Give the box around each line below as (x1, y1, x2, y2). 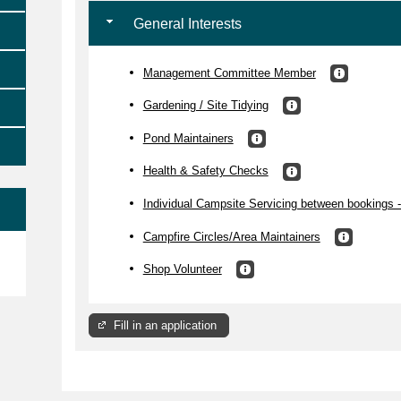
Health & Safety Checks (142, 164, 269, 177)
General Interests (129, 15, 242, 31)
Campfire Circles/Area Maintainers (142, 229, 320, 243)
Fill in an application (114, 318, 217, 332)
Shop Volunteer (142, 261, 222, 276)
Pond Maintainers (142, 131, 234, 145)
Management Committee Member (142, 65, 316, 80)
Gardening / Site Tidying (142, 98, 269, 112)
